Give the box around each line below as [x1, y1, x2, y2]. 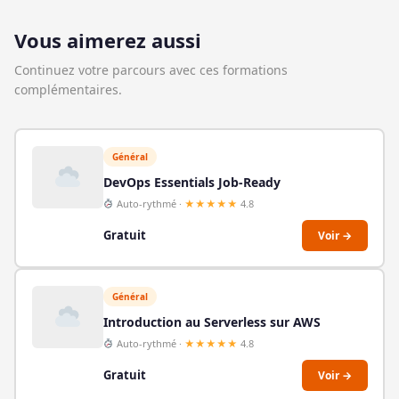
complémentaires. [14, 81, 122, 98]
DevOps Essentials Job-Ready [102, 173, 281, 191]
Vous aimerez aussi [14, 27, 201, 53]
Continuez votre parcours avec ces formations [14, 61, 288, 78]
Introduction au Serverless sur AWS [102, 313, 321, 330]
